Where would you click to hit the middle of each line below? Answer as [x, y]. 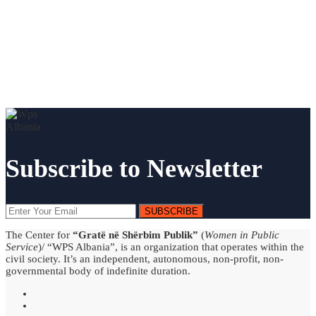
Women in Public [242, 235]
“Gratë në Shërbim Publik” [135, 235]
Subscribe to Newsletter [134, 168]
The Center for [39, 235]
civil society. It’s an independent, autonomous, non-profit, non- [145, 259]
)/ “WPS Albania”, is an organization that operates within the [171, 247]
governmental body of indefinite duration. [98, 271]
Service [22, 247]
